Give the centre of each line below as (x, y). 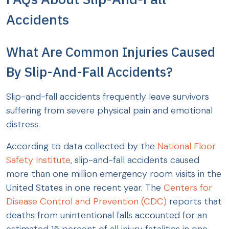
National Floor (185, 146)
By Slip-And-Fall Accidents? (89, 71)
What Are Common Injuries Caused (111, 51)
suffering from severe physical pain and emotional (109, 110)
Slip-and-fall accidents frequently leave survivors (108, 96)
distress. (24, 124)
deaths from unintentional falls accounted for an (107, 215)
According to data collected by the (81, 146)
